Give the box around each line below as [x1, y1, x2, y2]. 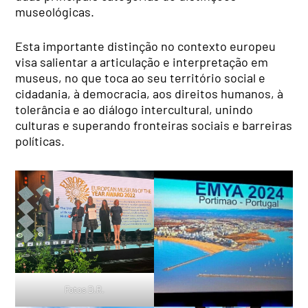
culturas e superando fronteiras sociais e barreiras [15, 117, 293, 133]
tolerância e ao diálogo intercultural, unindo [15, 101, 254, 117]
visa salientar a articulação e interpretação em [15, 54, 269, 69]
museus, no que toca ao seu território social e [15, 69, 266, 85]
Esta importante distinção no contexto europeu [15, 38, 276, 54]
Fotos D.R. [65, 284, 105, 296]
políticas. [15, 133, 65, 148]
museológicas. [15, 3, 95, 19]
